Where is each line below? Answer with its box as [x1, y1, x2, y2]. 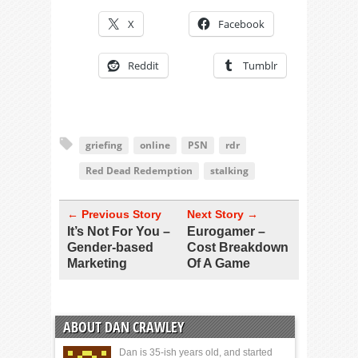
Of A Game [187, 257, 250, 270]
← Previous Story [67, 208, 161, 221]
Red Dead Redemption [86, 164, 193, 177]
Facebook [218, 17, 265, 31]
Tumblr [243, 58, 277, 73]
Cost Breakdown [187, 241, 288, 254]
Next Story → [187, 208, 258, 221]
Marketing [67, 257, 127, 270]
